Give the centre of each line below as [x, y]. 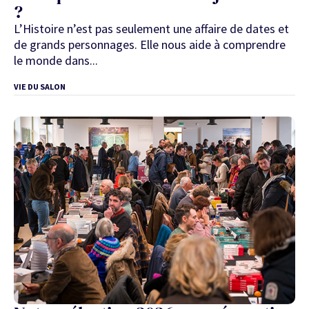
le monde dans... [56, 61]
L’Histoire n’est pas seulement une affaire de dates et [151, 29]
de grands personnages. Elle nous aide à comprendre [150, 45]
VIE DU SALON [40, 86]
